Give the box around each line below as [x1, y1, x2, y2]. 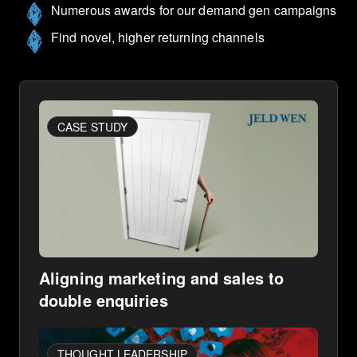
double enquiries [39, 288, 168, 312]
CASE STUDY [57, 119, 127, 135]
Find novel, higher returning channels [51, 28, 265, 47]
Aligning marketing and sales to [39, 265, 284, 289]
